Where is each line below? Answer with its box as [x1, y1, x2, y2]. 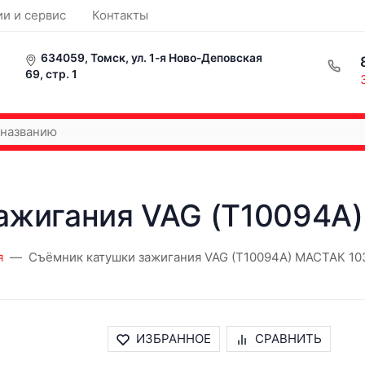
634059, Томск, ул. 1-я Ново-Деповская [41, 51, 262, 64]
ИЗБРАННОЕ [136, 330, 212, 346]
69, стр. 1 [25, 68, 77, 81]
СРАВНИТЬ [255, 330, 323, 346]
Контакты [92, 7, 148, 23]
